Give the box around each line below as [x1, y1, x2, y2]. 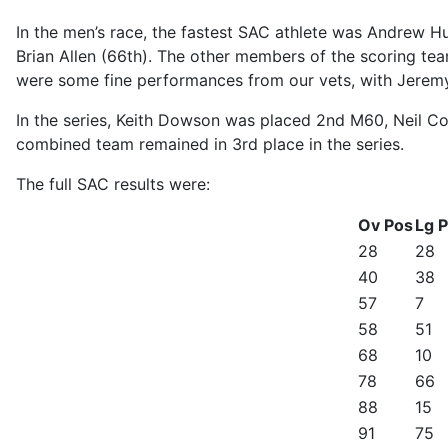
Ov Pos [358, 215, 413, 235]
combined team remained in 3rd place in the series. [16, 134, 404, 154]
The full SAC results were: [16, 174, 210, 194]
